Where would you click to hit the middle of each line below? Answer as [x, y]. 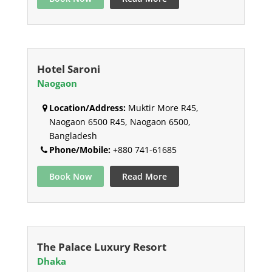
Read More [144, 177]
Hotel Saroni [68, 69]
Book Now [70, 177]
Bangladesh [73, 136]
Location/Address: [87, 108]
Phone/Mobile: [80, 150]
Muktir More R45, [162, 108]
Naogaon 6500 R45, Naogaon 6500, [120, 122]
